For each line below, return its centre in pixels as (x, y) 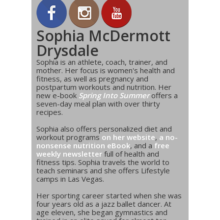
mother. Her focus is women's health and (106, 70)
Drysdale (68, 50)
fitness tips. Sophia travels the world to (103, 162)
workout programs (69, 137)
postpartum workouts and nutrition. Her (104, 87)
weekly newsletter (69, 153)
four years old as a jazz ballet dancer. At (104, 204)
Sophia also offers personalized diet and (104, 128)
